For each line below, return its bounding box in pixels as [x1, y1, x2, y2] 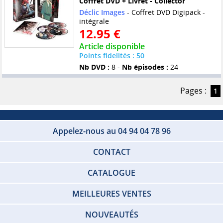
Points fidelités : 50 [79, 51, 144, 61]
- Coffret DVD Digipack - [124, 7, 205, 17]
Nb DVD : [79, 62, 110, 72]
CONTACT [93, 146, 130, 158]
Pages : [180, 85, 207, 96]
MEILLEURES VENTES [72, 188, 151, 200]
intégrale [79, 16, 109, 26]
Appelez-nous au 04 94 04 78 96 [52, 125, 171, 137]
